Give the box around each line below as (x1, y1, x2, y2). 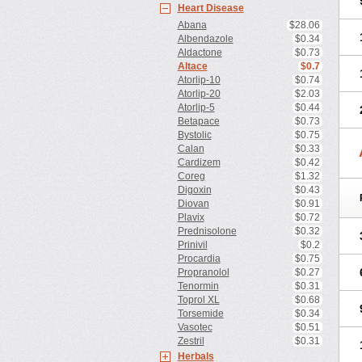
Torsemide (177, 308, 224, 319)
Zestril (177, 335, 204, 347)
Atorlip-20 (177, 88, 221, 99)
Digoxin (177, 184, 212, 196)
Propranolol (177, 267, 229, 278)
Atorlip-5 (177, 102, 215, 113)
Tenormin (177, 280, 219, 292)
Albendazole (177, 33, 234, 44)
